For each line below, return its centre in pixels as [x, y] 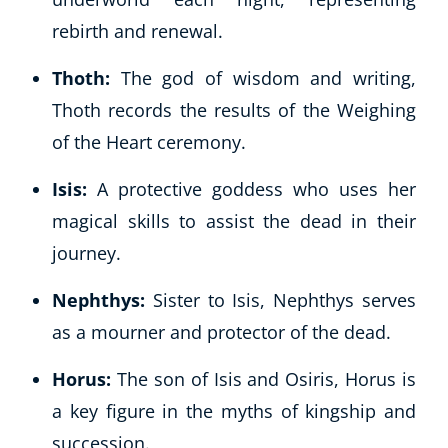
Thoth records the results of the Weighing [234, 109]
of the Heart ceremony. [149, 141]
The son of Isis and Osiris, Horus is [266, 378]
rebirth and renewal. [137, 30]
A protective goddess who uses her [256, 188]
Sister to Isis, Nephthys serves [284, 299]
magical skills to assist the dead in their [234, 220]
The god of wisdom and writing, [263, 77]
